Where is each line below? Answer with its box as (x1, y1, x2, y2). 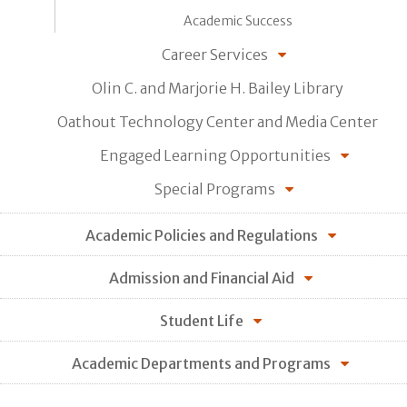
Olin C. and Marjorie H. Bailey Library (91, 78, 343, 97)
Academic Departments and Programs (72, 353, 331, 372)
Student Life (159, 311, 243, 330)
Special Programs (154, 179, 275, 198)
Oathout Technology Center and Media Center (56, 112, 378, 131)
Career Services (162, 45, 268, 64)
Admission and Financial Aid (108, 268, 294, 287)
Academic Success (184, 12, 293, 29)
